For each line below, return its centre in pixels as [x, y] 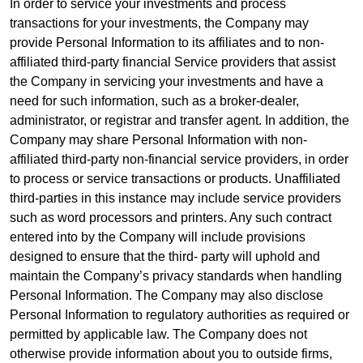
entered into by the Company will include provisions [158, 237]
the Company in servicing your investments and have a [167, 81]
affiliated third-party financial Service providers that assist [173, 62]
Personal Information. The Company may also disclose [167, 295]
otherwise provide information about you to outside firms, [171, 353]
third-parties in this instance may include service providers [175, 198]
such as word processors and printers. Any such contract [171, 217]
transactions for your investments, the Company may [159, 23]
